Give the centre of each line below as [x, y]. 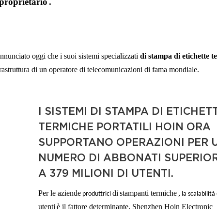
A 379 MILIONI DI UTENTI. [106, 173]
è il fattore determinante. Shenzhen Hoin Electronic [135, 206]
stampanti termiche [148, 193]
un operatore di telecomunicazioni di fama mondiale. [119, 69]
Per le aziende [60, 193]
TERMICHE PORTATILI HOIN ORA [125, 127]
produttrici [97, 194]
